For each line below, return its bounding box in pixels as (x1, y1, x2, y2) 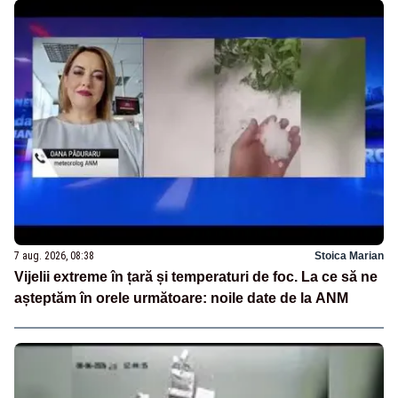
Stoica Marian (314, 249, 384, 262)
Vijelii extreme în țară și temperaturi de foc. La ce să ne (14, 268, 378, 284)
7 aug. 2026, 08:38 (14, 249, 94, 262)
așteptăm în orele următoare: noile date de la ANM (14, 290, 348, 306)
